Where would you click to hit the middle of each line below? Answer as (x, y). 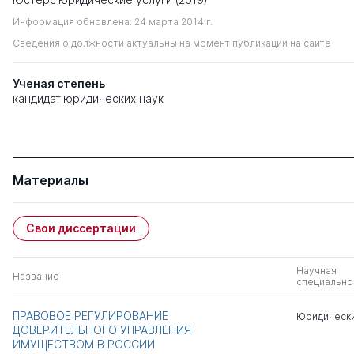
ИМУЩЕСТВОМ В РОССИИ (84, 344)
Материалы (51, 180)
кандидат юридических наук (88, 98)
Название (36, 276)
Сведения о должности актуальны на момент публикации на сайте (172, 43)
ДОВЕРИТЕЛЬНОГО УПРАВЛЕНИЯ (102, 330)
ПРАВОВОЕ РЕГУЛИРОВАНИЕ (90, 315)
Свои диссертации (81, 228)
